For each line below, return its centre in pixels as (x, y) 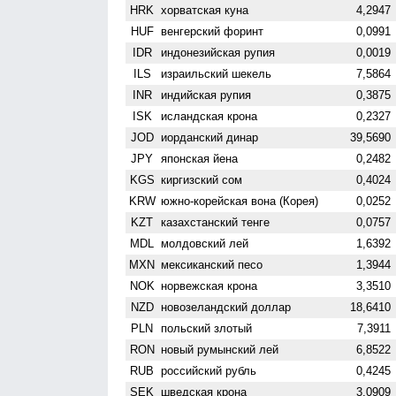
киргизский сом (202, 179)
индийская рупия (206, 95)
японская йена (200, 158)
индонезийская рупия (218, 52)
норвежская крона (209, 286)
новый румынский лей (220, 349)
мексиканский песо (212, 264)
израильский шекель (217, 73)
